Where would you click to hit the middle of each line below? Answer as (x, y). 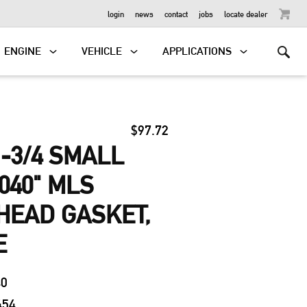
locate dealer (246, 13)
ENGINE (23, 51)
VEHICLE (102, 51)
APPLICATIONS (197, 51)
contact (176, 13)
